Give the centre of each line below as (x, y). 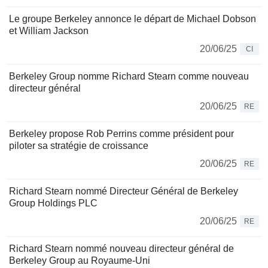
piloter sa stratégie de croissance (79, 146)
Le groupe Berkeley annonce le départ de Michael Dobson (133, 19)
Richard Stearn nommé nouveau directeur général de (121, 249)
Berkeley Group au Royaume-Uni (80, 261)
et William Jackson (49, 31)
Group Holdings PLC (53, 203)
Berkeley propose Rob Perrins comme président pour (121, 134)
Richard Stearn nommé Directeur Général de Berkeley (124, 191)
